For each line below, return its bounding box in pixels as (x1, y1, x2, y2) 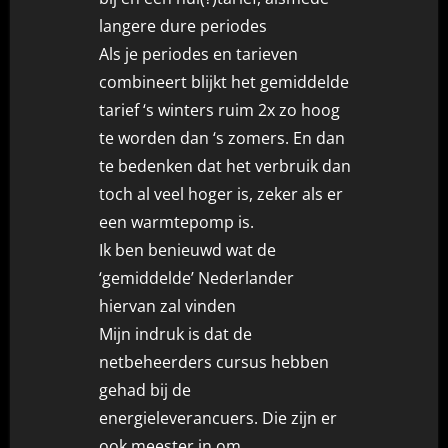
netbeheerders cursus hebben (99, 350, 330, 373)
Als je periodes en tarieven (99, 42, 299, 65)
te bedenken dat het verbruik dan (99, 154, 352, 177)
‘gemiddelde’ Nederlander (99, 266, 295, 289)
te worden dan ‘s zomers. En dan (99, 126, 346, 149)
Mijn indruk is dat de (99, 322, 253, 345)
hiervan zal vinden (99, 294, 237, 317)
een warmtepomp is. (99, 210, 255, 233)
